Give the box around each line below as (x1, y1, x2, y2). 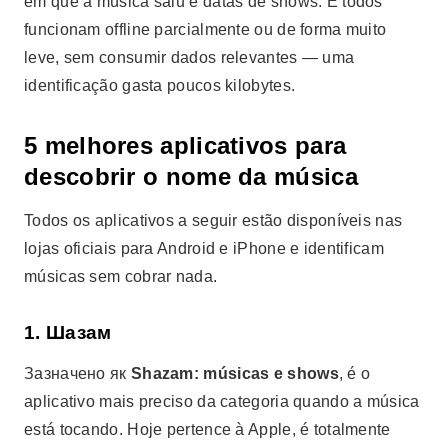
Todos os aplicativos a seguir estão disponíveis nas (24, 212, 403, 229)
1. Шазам (24, 322, 112, 343)
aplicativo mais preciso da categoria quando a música (24, 393, 420, 410)
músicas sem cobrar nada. (24, 268, 218, 285)
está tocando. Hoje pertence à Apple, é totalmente (24, 421, 391, 438)
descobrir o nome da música (24, 163, 358, 190)
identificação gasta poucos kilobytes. (24, 77, 296, 94)
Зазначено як (24, 365, 131, 382)
